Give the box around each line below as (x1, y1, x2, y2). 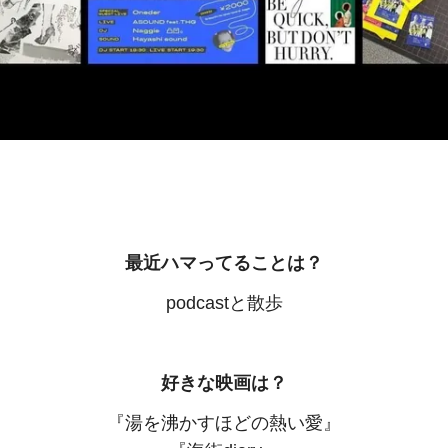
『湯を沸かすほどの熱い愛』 (107, 413, 341, 434)
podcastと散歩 (165, 293, 283, 314)
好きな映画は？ (161, 373, 287, 394)
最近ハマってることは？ (125, 253, 323, 274)
